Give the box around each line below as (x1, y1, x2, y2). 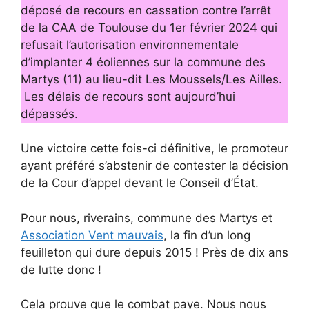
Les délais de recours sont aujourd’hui (21, 89, 235, 103)
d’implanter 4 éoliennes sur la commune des (21, 54, 266, 69)
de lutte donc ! (21, 262, 101, 277)
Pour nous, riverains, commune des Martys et (21, 210, 272, 225)
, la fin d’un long (163, 228, 250, 242)
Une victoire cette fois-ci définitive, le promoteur (21, 141, 288, 156)
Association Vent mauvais (21, 228, 163, 242)
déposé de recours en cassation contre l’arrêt (21, 3, 271, 17)
